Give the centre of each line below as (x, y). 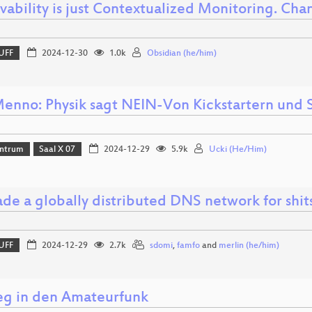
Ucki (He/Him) (237, 150)
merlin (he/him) (249, 246)
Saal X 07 (57, 150)
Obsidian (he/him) (181, 54)
